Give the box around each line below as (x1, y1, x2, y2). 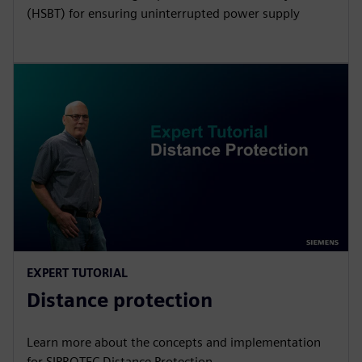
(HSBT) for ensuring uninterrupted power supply (27, 5, 300, 21)
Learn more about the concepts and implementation (27, 335, 321, 351)
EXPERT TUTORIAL (27, 266, 128, 280)
